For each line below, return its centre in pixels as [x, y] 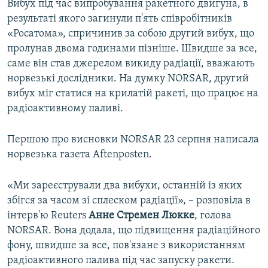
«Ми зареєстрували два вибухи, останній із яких [125, 186]
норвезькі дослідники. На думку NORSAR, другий [128, 79]
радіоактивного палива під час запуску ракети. [121, 261]
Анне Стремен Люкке [141, 216]
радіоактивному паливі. [65, 109]
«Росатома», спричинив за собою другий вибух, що [131, 34]
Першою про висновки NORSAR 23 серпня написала [133, 140]
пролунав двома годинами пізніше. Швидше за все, [132, 49]
